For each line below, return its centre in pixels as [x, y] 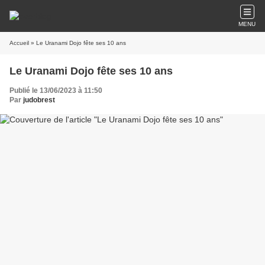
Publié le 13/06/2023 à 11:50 [56, 91]
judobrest [39, 100]
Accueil [19, 43]
